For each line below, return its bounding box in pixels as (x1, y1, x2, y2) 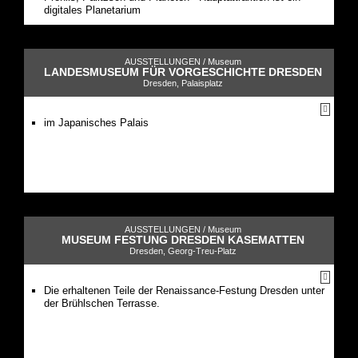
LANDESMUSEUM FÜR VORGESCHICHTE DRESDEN (44, 65, 322, 78)
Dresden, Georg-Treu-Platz (129, 245, 237, 256)
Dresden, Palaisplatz (143, 78, 223, 88)
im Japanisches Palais (44, 116, 149, 129)
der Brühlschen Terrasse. (44, 296, 160, 309)
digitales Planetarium (44, 3, 141, 16)
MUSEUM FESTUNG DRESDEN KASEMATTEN (62, 233, 304, 246)
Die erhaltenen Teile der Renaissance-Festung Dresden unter (44, 284, 324, 296)
